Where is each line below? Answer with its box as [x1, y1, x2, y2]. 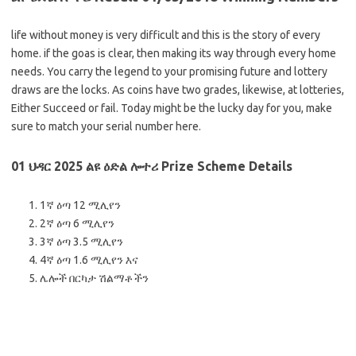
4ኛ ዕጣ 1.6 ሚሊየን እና [40, 253, 138, 266]
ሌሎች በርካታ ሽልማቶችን [40, 271, 149, 284]
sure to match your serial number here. [11, 119, 201, 133]
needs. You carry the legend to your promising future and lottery [11, 64, 327, 78]
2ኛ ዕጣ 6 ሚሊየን [40, 216, 114, 230]
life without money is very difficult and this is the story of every [11, 28, 320, 41]
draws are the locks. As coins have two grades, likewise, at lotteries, [11, 83, 344, 96]
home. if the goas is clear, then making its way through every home [11, 46, 336, 60]
